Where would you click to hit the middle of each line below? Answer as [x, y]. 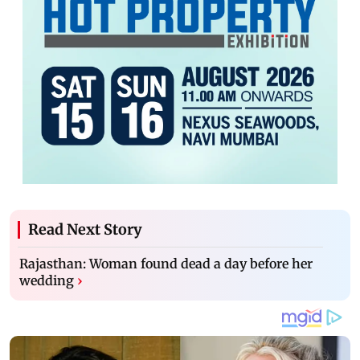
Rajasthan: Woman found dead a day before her [166, 263]
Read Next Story [85, 229]
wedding [47, 280]
